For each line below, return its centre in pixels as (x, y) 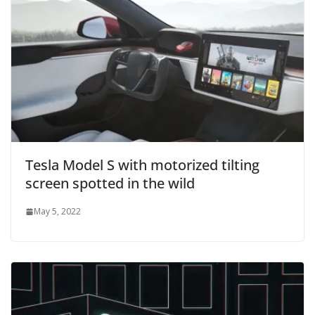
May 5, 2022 (57, 212)
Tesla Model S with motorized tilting (142, 165)
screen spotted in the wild (110, 184)
